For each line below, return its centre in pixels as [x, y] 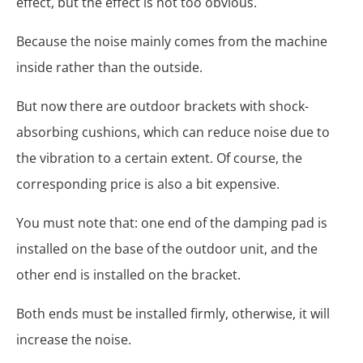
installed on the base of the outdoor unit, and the [167, 248]
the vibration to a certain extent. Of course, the [159, 158]
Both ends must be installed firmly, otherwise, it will [173, 313]
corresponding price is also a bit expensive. [148, 184]
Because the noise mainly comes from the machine [172, 41]
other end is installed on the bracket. [128, 274]
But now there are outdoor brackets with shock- [162, 106]
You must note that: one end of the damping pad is [172, 222]
